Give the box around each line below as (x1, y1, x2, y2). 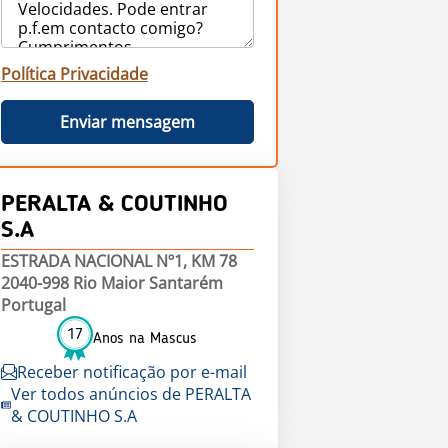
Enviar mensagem (59, 111, 195, 133)
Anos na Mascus (93, 330, 198, 347)
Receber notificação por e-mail (16, 361, 247, 383)
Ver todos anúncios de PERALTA (11, 383, 252, 405)
